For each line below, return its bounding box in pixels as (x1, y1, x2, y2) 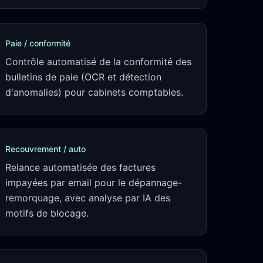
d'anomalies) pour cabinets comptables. (5, 86, 183, 98)
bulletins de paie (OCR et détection (5, 71, 161, 83)
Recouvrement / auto (5, 144, 86, 154)
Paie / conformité (5, 38, 70, 48)
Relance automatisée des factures (5, 161, 156, 173)
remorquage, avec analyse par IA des (5, 192, 170, 204)
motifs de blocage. (5, 207, 89, 219)
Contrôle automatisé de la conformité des (5, 56, 191, 68)
